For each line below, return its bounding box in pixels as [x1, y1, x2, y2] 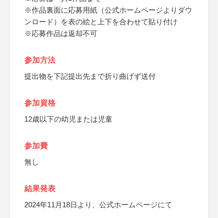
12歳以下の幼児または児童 [24, 115, 112, 123]
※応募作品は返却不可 [24, 29, 97, 37]
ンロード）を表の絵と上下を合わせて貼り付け [24, 18, 178, 26]
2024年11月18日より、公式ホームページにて [24, 200, 172, 209]
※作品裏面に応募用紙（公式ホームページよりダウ [24, 6, 192, 14]
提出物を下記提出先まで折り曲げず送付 [24, 72, 156, 80]
